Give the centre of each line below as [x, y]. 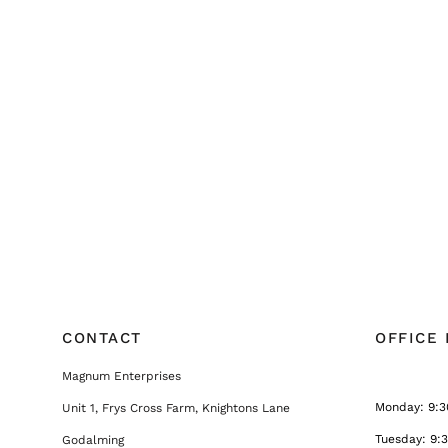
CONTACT [102, 337]
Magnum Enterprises [121, 375]
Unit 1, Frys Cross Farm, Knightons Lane [176, 407]
